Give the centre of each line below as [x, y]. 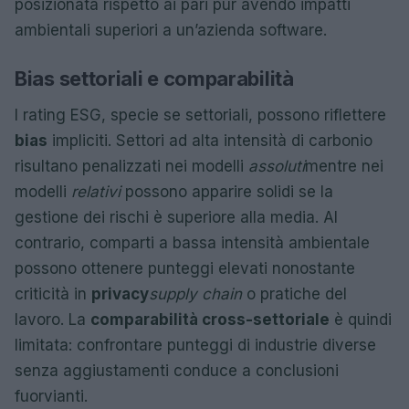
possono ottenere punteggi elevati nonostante [185, 268]
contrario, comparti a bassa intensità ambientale [192, 243]
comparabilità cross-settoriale [210, 320]
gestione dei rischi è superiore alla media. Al [176, 217]
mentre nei [344, 166]
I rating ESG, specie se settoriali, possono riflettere [200, 115]
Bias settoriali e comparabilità [154, 79]
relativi [96, 192]
